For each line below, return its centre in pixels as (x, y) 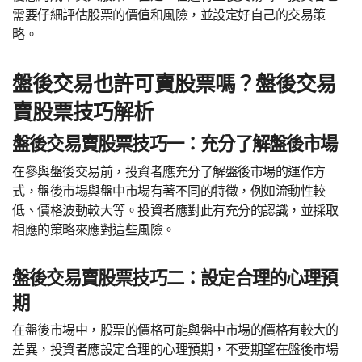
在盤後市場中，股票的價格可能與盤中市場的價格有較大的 (175, 330)
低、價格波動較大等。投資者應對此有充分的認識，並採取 (175, 210)
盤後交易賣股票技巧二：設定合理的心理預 (175, 277)
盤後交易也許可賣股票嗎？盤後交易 (175, 84)
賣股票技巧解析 (83, 112)
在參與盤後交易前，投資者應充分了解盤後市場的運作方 (169, 171)
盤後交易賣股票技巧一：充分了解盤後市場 (175, 144)
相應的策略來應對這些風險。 (94, 229)
